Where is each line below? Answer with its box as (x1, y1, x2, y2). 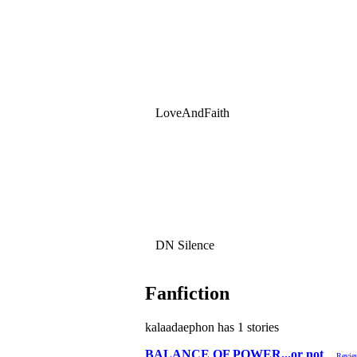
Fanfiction (145, 283, 229, 304)
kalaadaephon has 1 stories (145, 320, 279, 335)
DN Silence (152, 238, 214, 253)
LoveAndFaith (152, 106, 229, 120)
